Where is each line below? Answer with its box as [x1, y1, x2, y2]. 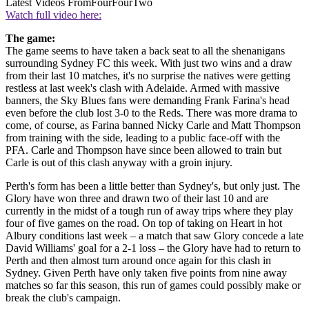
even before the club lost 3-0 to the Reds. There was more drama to [6, 106, 297, 119]
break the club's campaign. [6, 291, 121, 303]
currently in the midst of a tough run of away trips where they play [6, 204, 293, 217]
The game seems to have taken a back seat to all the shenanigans [6, 44, 285, 57]
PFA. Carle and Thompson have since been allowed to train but [6, 143, 281, 156]
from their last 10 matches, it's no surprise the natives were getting [6, 69, 290, 81]
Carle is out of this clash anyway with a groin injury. [6, 156, 232, 168]
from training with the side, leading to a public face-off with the [6, 131, 280, 143]
